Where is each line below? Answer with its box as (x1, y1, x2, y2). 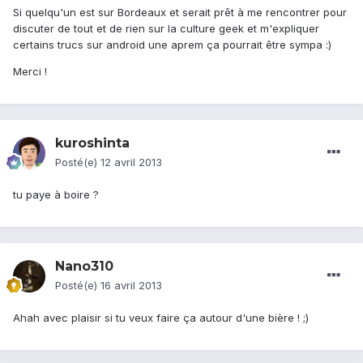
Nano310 (55, 258, 113, 275)
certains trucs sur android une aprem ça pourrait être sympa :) (13, 38, 331, 52)
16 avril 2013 (100, 279, 162, 293)
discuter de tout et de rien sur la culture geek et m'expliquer (13, 22, 319, 36)
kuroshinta (55, 135, 130, 152)
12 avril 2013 (100, 156, 162, 169)
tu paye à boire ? (13, 188, 99, 202)
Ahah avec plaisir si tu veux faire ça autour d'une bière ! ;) (13, 311, 309, 325)
